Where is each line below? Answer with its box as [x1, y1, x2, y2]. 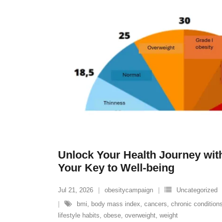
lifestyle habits [58, 212, 100, 219]
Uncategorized [176, 186, 218, 194]
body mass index [91, 200, 140, 208]
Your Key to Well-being [58, 162, 174, 174]
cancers [144, 200, 167, 208]
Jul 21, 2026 [58, 186, 93, 194]
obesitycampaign [105, 186, 153, 194]
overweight [125, 212, 156, 219]
